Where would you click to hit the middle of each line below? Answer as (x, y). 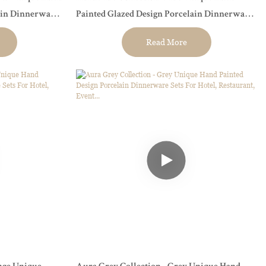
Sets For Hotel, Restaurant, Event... (142, 32)
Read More (166, 42)
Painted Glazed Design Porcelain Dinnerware (164, 15)
